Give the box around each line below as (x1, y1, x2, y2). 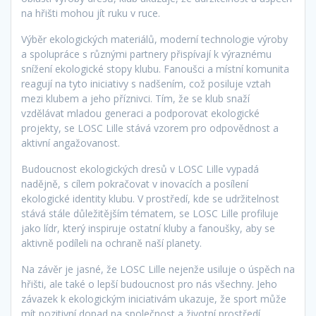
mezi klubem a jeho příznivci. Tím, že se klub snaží (21, 92, 250, 106)
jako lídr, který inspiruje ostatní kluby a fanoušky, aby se (21, 221, 275, 236)
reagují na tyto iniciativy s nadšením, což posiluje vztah (21, 77, 271, 91)
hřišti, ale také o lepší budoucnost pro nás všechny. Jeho (21, 277, 277, 291)
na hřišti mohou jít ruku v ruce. (21, 6, 160, 20)
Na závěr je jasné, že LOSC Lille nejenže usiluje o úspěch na (21, 262, 295, 276)
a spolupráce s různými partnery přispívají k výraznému (21, 47, 272, 61)
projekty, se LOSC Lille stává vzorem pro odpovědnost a (21, 121, 279, 135)
